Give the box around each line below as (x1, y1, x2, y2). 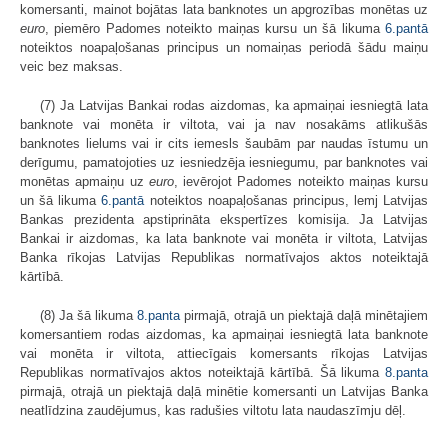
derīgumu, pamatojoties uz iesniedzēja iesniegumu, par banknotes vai (20, 155, 428, 171)
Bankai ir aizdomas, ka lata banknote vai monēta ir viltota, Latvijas (20, 231, 428, 247)
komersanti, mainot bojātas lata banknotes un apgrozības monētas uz (20, 2, 428, 18)
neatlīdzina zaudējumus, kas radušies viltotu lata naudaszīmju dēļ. (20, 403, 406, 419)
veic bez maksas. (20, 59, 123, 75)
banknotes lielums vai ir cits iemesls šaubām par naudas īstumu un (20, 136, 428, 152)
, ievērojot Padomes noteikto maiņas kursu (173, 174, 428, 190)
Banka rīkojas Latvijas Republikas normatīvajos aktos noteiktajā (20, 250, 428, 266)
